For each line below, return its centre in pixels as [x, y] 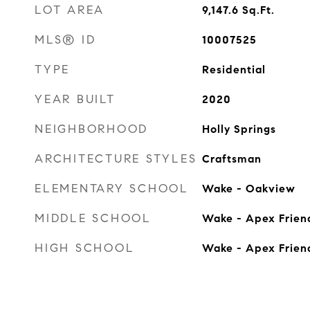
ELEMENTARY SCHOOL [112, 189]
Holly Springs [239, 129]
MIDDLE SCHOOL [93, 218]
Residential [234, 70]
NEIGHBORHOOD [91, 129]
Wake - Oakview [248, 189]
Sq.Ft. [258, 10]
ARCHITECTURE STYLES [116, 159]
